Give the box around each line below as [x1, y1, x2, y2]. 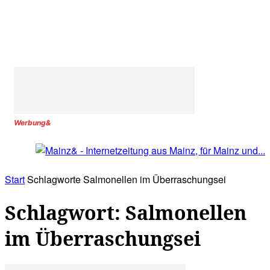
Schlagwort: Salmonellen [5, 199, 246, 225]
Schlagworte [27, 172, 81, 187]
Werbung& [14, 118, 51, 127]
